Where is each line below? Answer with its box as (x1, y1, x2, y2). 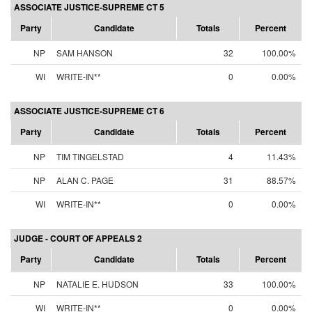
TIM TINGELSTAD (56, 150, 124, 162)
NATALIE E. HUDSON (56, 278, 139, 290)
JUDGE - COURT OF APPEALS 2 (14, 232, 142, 244)
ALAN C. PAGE (56, 174, 114, 186)
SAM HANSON (56, 47, 113, 58)
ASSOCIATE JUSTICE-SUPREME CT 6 (14, 104, 164, 117)
